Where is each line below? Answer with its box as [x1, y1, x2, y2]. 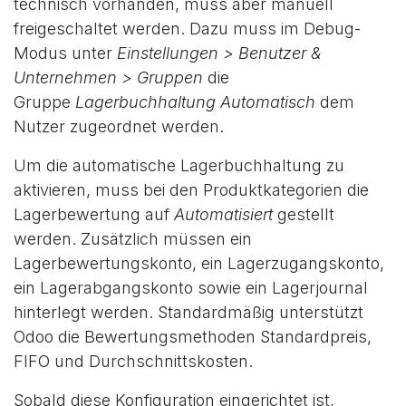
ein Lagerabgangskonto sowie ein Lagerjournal [14, 278, 368, 298]
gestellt [273, 205, 334, 225]
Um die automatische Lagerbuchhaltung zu [14, 156, 344, 176]
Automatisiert [174, 205, 273, 225]
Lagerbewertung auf [14, 205, 174, 225]
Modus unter [14, 43, 117, 63]
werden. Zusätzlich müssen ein [14, 229, 252, 249]
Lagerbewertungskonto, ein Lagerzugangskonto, [14, 254, 384, 274]
